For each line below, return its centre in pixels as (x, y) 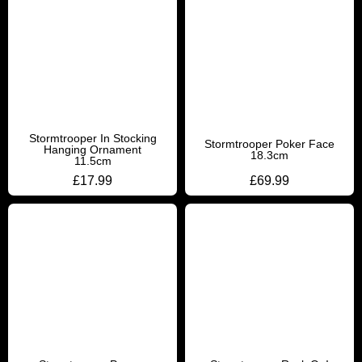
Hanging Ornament (93, 149)
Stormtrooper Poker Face (269, 144)
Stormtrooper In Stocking (93, 138)
